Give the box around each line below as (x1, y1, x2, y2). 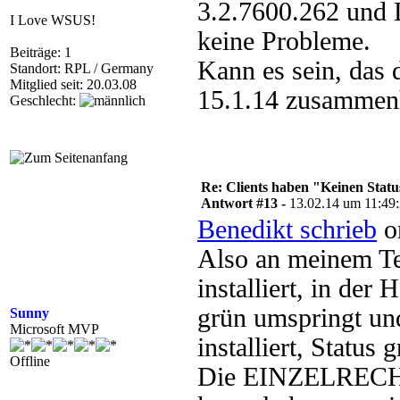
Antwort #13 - (201, 196, 289, 211)
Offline (10, 354, 50, 369)
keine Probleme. (197, 27, 371, 55)
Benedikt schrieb (197, 215, 377, 244)
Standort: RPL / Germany (10, 61, 154, 76)
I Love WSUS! (10, 12, 96, 28)
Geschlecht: (10, 93, 79, 108)
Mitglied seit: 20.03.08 (10, 77, 137, 92)
